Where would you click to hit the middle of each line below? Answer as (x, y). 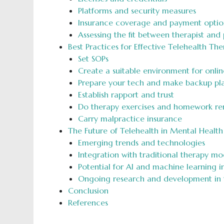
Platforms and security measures (137, 10)
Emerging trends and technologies (141, 142)
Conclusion (88, 190)
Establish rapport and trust (126, 94)
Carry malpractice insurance (130, 118)
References (88, 202)
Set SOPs (93, 58)
